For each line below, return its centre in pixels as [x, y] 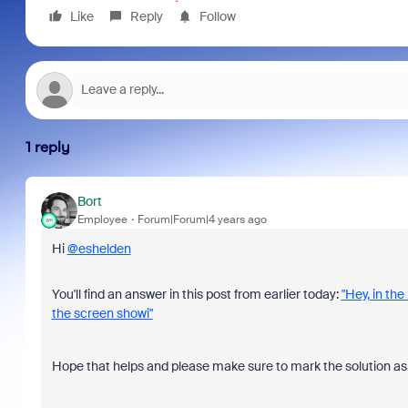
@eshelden [99, 248]
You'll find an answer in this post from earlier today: [196, 294]
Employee [102, 220]
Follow [217, 16]
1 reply [47, 147]
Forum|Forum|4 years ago [202, 220]
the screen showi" [102, 313]
